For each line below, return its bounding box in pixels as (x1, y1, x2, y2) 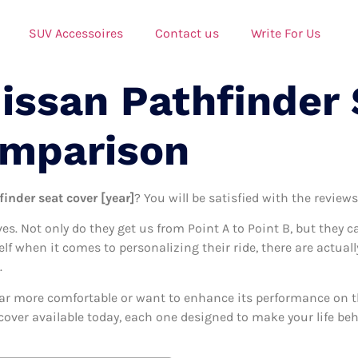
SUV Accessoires (29, 25, 123, 41)
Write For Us (251, 25, 320, 41)
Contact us (155, 25, 219, 41)
